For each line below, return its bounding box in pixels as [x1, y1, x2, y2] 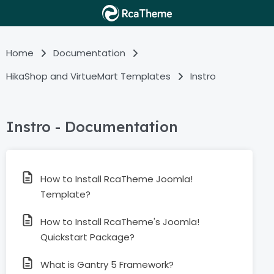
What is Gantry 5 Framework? [40, 258, 174, 271]
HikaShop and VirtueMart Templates [6, 70, 171, 83]
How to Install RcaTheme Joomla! [40, 172, 193, 185]
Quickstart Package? [40, 231, 135, 243]
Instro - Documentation [6, 117, 178, 136]
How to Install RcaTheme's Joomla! [40, 215, 199, 228]
